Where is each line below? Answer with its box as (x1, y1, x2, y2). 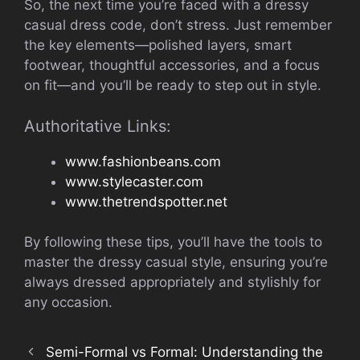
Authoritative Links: (24, 116, 171, 136)
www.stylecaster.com (65, 173, 203, 190)
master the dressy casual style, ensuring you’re (24, 254, 328, 271)
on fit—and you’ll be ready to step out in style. (24, 77, 321, 94)
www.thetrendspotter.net (65, 193, 227, 210)
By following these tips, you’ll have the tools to (24, 234, 322, 251)
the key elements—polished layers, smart (24, 37, 292, 54)
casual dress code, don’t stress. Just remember (24, 17, 332, 34)
